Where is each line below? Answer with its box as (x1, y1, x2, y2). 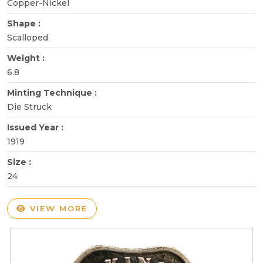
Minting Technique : (7, 87, 99, 98)
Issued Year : (7, 122, 66, 133)
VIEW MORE (26, 203, 87, 213)
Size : (7, 156, 33, 167)
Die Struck (7, 101, 52, 112)
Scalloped (7, 32, 48, 43)
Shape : (7, 18, 43, 29)
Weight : (7, 52, 47, 63)
